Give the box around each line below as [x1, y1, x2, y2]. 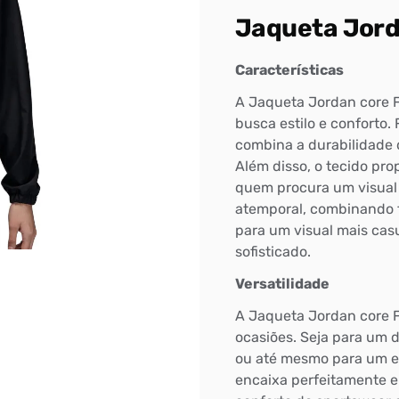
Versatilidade [235, 275, 330, 293]
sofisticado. [235, 243, 311, 261]
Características [235, 61, 344, 79]
